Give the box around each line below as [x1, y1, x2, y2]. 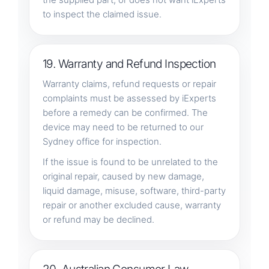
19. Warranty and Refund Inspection [42, 56, 216, 71]
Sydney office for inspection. [42, 135, 162, 147]
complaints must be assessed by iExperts [42, 92, 216, 104]
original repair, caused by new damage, [42, 170, 204, 182]
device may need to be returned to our [42, 121, 204, 133]
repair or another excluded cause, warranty [42, 199, 221, 211]
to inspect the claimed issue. [42, 8, 162, 20]
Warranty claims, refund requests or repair [42, 77, 216, 89]
